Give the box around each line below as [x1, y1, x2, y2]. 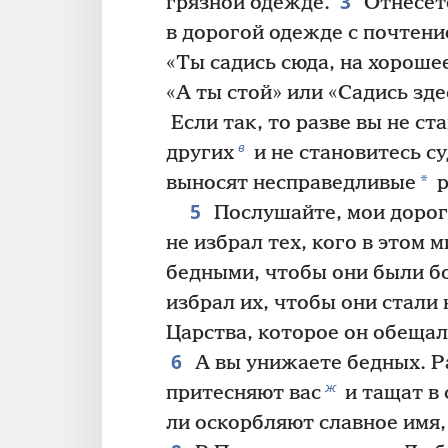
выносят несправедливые [166, 172, 416, 196]
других [166, 142, 234, 166]
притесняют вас [166, 382, 321, 406]
